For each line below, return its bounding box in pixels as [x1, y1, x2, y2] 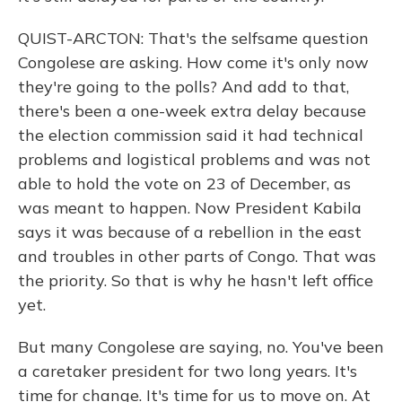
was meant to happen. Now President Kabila [18, 197, 362, 218]
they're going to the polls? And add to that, [18, 76, 349, 97]
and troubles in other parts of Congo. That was [18, 246, 376, 267]
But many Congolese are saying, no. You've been [18, 336, 384, 357]
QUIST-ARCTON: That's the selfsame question [18, 28, 369, 48]
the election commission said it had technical [18, 125, 363, 145]
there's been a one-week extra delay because [18, 100, 366, 121]
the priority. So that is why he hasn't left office [18, 270, 373, 291]
